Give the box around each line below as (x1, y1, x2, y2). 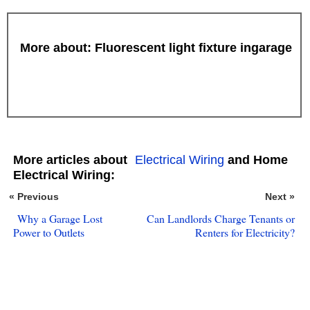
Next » (264, 191, 295, 202)
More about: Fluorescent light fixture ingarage (19, 40, 292, 55)
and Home (224, 152, 288, 167)
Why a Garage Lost (17, 210, 102, 226)
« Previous (8, 191, 59, 202)
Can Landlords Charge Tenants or (146, 210, 295, 226)
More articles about (12, 152, 131, 167)
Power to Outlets (12, 224, 84, 239)
